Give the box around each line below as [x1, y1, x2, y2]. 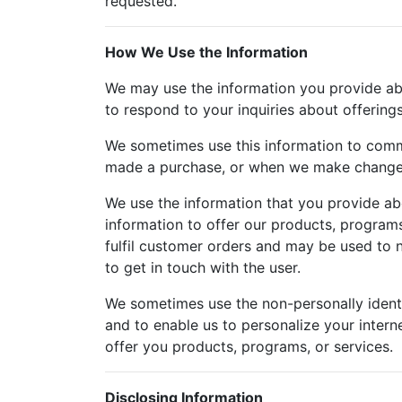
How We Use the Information [105, 43, 308, 61]
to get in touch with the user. [105, 258, 301, 276]
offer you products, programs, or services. [105, 337, 393, 355]
